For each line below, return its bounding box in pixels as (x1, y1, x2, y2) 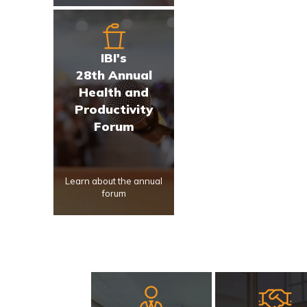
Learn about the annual (65, 175, 163, 186)
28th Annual (75, 67, 152, 83)
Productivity (75, 101, 153, 117)
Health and (79, 84, 149, 100)
